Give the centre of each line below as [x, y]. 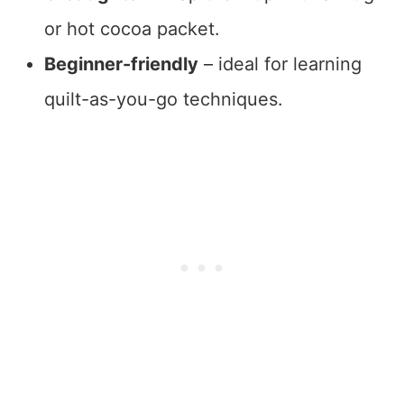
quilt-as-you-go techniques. [163, 100]
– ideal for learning [280, 64]
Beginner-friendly [121, 64]
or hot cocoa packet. [132, 29]
